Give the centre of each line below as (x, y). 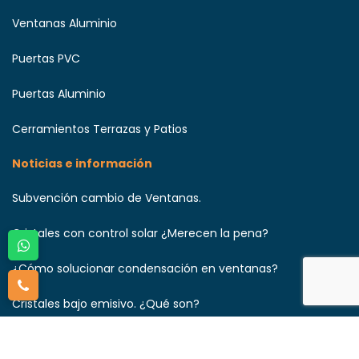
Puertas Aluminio (59, 93)
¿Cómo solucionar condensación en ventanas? (145, 268)
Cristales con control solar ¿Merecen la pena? (140, 233)
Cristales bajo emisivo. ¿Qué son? (106, 303)
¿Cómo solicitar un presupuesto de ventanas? (142, 339)
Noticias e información (82, 163)
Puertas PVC (46, 58)
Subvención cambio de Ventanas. (107, 198)
